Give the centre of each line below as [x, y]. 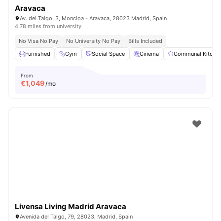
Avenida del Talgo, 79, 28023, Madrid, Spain [76, 217]
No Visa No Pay [38, 41]
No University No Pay [93, 41]
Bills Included [145, 41]
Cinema [149, 54]
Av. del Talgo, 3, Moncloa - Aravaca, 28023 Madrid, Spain [93, 18]
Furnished [38, 54]
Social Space [108, 54]
